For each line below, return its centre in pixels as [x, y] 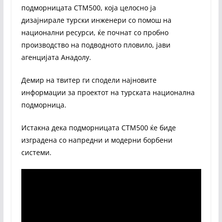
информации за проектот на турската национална [108, 92]
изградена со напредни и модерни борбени [97, 140]
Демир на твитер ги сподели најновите [89, 80]
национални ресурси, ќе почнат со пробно [95, 32]
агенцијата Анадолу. [56, 57]
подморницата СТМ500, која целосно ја [88, 7]
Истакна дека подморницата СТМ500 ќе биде [98, 127]
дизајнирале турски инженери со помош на [96, 20]
